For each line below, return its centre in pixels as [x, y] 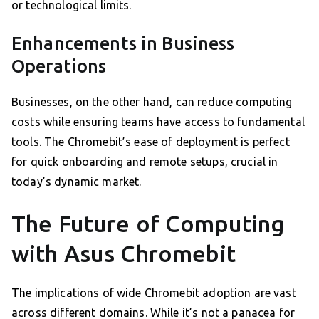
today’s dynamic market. [77, 182]
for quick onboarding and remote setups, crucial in [145, 162]
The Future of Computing [148, 224]
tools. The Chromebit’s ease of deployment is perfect [151, 142]
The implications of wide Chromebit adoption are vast [154, 293]
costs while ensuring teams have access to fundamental [158, 122]
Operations [59, 67]
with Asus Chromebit [124, 254]
